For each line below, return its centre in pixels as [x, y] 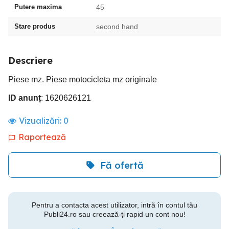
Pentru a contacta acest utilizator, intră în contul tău [114, 205]
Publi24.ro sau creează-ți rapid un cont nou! [114, 214]
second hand [117, 27]
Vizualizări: [41, 121]
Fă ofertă [122, 165]
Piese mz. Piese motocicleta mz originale [83, 79]
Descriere [30, 61]
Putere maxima [38, 7]
